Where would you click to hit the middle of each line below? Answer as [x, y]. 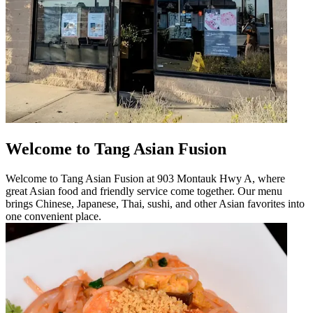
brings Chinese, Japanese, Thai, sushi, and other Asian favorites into [155, 203]
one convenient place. [53, 216]
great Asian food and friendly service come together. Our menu [144, 191]
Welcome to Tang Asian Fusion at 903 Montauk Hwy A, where [145, 178]
